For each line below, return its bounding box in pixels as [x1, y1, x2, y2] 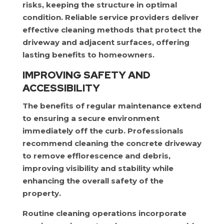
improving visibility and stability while [22, 163, 173, 173]
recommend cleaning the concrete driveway [22, 138, 201, 148]
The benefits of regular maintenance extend [22, 101, 201, 110]
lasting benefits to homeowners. [22, 50, 154, 59]
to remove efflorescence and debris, [22, 151, 170, 160]
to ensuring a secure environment [22, 113, 159, 123]
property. [22, 188, 61, 198]
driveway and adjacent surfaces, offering [22, 37, 189, 47]
